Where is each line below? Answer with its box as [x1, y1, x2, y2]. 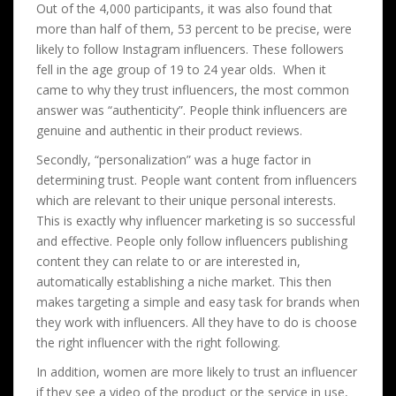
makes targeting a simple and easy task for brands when [36, 293, 360, 310]
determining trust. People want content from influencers [36, 171, 357, 188]
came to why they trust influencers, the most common [36, 80, 349, 98]
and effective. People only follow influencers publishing [36, 232, 347, 249]
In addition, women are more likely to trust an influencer [36, 362, 357, 380]
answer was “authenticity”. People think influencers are [36, 101, 347, 118]
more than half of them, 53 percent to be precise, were [36, 19, 352, 37]
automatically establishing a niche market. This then [36, 272, 331, 290]
